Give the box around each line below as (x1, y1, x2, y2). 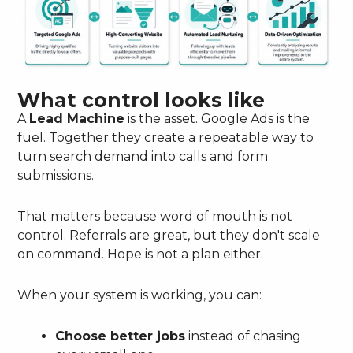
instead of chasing (185, 329, 302, 344)
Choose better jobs (55, 329, 186, 344)
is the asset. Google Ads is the (124, 111, 310, 127)
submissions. (17, 168, 95, 184)
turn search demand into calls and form (17, 149, 269, 165)
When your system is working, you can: (17, 288, 262, 303)
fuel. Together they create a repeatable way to (17, 130, 314, 146)
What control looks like (17, 88, 266, 113)
